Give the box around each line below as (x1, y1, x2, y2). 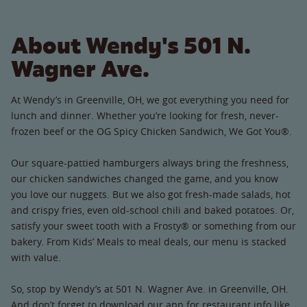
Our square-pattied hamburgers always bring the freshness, (11, 156, 288, 169)
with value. (11, 250, 61, 264)
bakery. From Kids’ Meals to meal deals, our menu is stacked (11, 234, 286, 248)
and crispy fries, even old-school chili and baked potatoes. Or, (11, 203, 294, 217)
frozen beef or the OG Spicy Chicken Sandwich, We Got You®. (11, 124, 292, 138)
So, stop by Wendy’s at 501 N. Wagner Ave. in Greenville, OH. (11, 282, 288, 295)
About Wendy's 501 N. (11, 30, 251, 60)
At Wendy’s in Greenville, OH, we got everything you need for (11, 93, 289, 106)
